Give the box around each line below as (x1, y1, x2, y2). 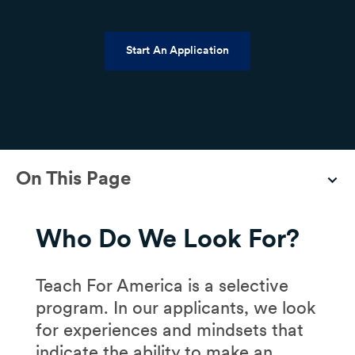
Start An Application (125, 44, 229, 56)
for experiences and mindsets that (35, 319, 303, 340)
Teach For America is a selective (35, 274, 288, 296)
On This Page (16, 166, 132, 189)
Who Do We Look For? (35, 222, 306, 254)
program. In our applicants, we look (35, 296, 316, 318)
